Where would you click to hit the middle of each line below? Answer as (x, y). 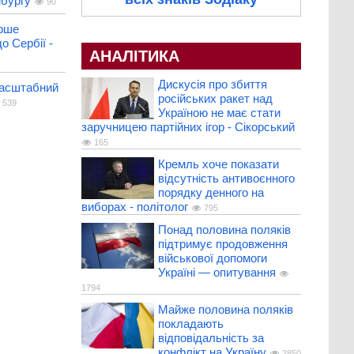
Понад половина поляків (224, 230)
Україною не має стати (219, 113)
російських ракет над (215, 99)
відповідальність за (211, 338)
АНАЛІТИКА (134, 56)
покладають (190, 324)
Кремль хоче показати (218, 164)
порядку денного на (211, 193)
